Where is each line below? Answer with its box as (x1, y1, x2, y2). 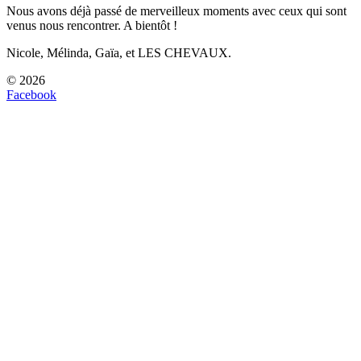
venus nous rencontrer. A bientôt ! (6, 18, 177, 32)
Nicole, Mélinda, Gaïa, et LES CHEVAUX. (6, 45, 231, 60)
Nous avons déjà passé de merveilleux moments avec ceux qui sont (6, 3, 346, 18)
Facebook (6, 87, 56, 102)
